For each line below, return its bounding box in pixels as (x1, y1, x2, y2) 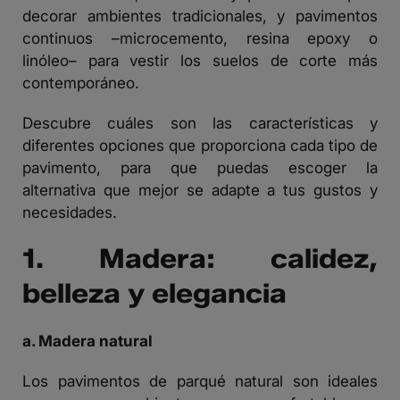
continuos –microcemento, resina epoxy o (22, 29, 378, 48)
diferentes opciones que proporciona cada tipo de (22, 136, 378, 155)
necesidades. (22, 203, 117, 222)
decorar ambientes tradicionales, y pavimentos (22, 6, 378, 26)
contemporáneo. (22, 73, 139, 93)
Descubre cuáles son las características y (22, 113, 378, 133)
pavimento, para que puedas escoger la (22, 158, 378, 178)
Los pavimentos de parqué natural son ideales (22, 371, 378, 391)
